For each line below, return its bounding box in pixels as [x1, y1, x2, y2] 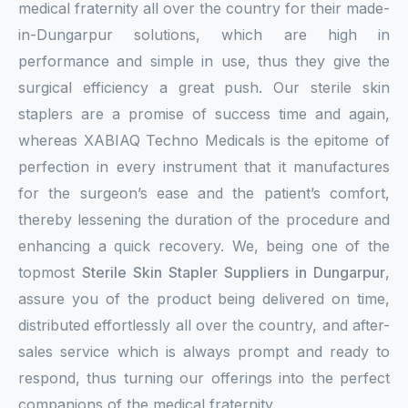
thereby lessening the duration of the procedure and [18, 210, 390, 229]
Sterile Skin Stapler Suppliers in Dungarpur [82, 263, 385, 281]
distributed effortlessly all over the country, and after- [18, 316, 390, 334]
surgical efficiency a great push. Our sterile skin [18, 78, 390, 97]
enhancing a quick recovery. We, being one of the [18, 237, 390, 255]
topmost [18, 263, 82, 281]
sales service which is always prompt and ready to [18, 342, 390, 361]
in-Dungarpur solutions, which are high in [18, 25, 390, 44]
